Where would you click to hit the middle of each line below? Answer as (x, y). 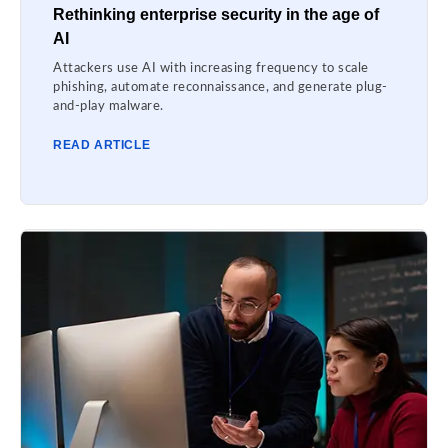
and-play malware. (108, 106)
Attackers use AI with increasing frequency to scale (211, 68)
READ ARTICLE (102, 144)
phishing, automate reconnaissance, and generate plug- (220, 87)
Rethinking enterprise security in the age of (216, 14)
